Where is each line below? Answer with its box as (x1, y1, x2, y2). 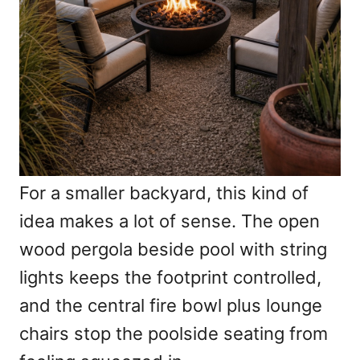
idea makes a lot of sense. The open (19, 211, 320, 232)
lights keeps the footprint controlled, (19, 267, 321, 288)
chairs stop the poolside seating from (19, 323, 328, 345)
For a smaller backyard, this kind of (19, 182, 309, 204)
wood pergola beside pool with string (19, 239, 327, 260)
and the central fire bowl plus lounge (19, 295, 322, 317)
